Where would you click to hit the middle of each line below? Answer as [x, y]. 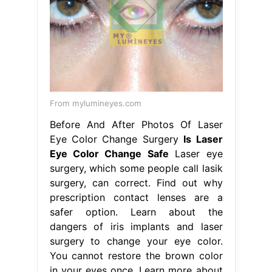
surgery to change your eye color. [136, 241]
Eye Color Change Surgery [117, 139]
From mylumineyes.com [95, 104]
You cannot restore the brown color [136, 256]
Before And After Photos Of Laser [136, 125]
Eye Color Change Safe [109, 154]
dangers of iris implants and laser [136, 227]
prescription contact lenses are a [136, 198]
